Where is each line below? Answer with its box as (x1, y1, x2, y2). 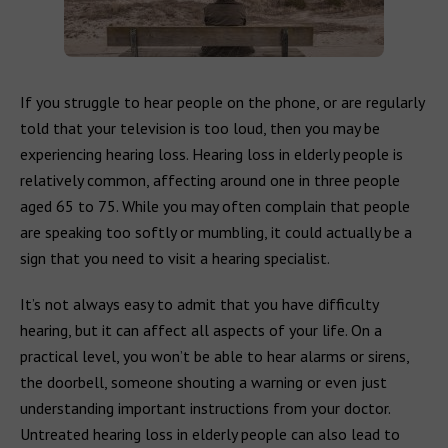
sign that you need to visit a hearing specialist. (20, 248, 330, 268)
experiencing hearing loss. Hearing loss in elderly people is (20, 144, 403, 164)
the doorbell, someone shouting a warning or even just (20, 372, 387, 392)
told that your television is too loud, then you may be (20, 118, 380, 138)
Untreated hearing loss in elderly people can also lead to (20, 424, 400, 444)
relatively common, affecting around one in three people (20, 170, 400, 190)
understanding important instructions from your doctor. (20, 398, 390, 418)
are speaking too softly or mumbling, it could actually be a (20, 222, 412, 242)
